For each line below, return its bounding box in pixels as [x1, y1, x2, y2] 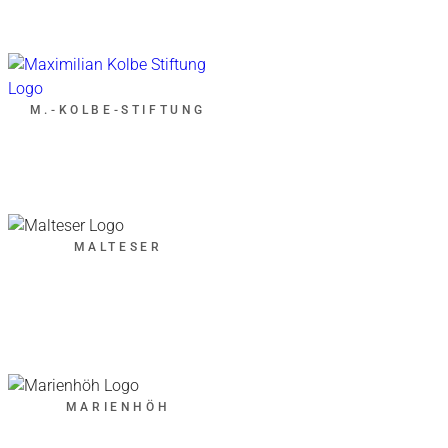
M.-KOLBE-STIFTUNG [29, 103, 207, 117]
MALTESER [73, 239, 163, 254]
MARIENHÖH [65, 399, 171, 414]
